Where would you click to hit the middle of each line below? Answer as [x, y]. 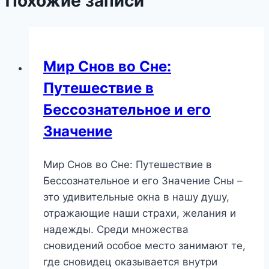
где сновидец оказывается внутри [130, 261]
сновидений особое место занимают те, [144, 245]
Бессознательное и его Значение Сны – [143, 180]
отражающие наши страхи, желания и [140, 213]
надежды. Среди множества [116, 229]
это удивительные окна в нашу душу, [136, 197]
